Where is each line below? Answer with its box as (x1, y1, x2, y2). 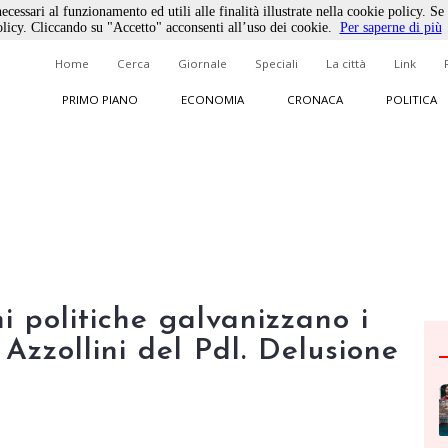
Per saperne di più (339, 20, 442, 35)
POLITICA (385, 92, 437, 107)
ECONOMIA (180, 92, 244, 107)
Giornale (178, 56, 227, 71)
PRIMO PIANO (61, 92, 138, 107)
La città (326, 56, 366, 71)
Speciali (255, 56, 298, 71)
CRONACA (286, 92, 343, 107)
